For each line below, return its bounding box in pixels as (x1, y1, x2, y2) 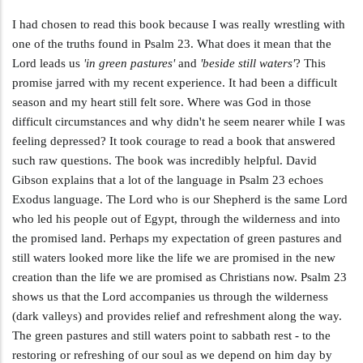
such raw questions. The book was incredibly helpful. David (12, 153, 317, 167)
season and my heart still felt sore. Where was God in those (12, 95, 311, 109)
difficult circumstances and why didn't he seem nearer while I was (12, 114, 345, 128)
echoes (285, 173, 323, 186)
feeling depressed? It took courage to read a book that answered (12, 134, 335, 147)
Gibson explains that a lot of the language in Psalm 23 (12, 173, 285, 186)
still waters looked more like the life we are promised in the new (12, 250, 335, 264)
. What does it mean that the (190, 36, 331, 50)
